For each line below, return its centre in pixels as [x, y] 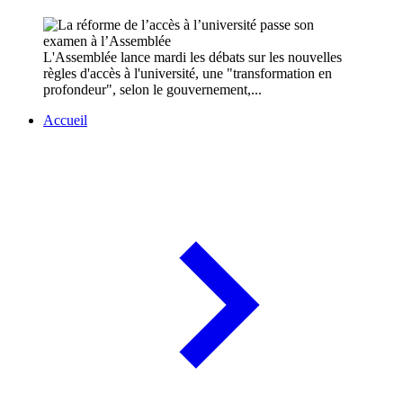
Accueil [65, 121]
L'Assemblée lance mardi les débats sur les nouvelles [193, 58]
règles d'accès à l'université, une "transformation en [188, 74]
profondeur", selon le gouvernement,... [152, 90]
